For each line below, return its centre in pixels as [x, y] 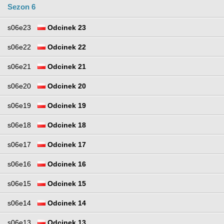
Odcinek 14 [66, 203]
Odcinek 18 [66, 125]
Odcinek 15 [66, 184]
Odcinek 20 [66, 86]
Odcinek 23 [66, 28]
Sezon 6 [21, 7]
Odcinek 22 [66, 47]
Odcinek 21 [66, 67]
